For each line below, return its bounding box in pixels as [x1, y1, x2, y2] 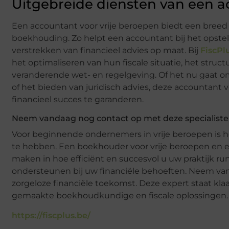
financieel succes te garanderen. [12, 94, 144, 104]
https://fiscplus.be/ [12, 210, 90, 220]
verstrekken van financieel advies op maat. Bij [12, 45, 200, 55]
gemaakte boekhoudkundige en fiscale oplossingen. [12, 190, 228, 200]
